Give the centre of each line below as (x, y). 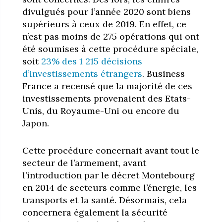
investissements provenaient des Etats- (106, 98)
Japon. (37, 123)
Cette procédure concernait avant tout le (111, 150)
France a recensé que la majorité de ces (107, 86)
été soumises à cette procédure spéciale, (110, 49)
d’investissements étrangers (82, 73)
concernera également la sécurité (95, 212)
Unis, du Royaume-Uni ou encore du (101, 111)
